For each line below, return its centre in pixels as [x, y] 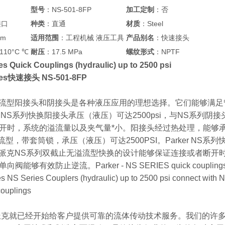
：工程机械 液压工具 [91, 38]
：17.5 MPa [64, 52]
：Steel [152, 24]
